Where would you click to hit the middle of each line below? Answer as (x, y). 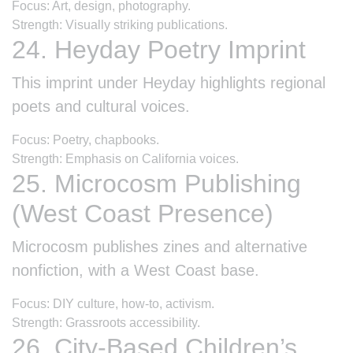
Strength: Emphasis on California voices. (125, 158)
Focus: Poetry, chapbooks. (85, 139)
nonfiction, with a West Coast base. (136, 270)
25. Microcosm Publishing (156, 183)
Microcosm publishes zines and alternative (160, 246)
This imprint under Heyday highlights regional (169, 82)
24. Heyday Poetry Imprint (159, 49)
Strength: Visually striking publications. (120, 24)
